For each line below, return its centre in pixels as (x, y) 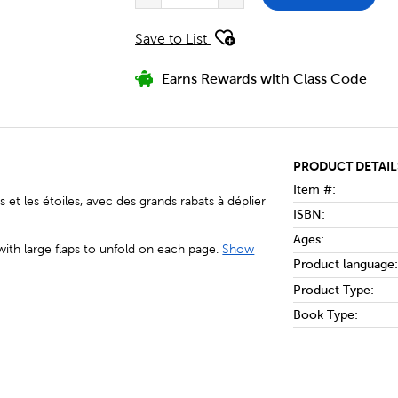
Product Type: (333, 290)
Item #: (314, 189)
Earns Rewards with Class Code (264, 79)
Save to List (171, 39)
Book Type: (325, 314)
